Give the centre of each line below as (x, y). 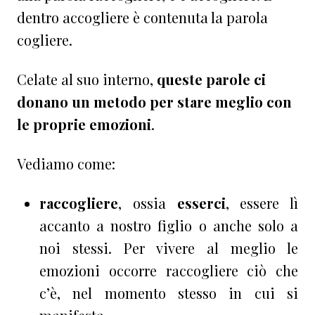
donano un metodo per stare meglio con (154, 101)
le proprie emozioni (84, 124)
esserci (201, 202)
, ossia (148, 202)
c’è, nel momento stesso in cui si (169, 292)
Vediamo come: (66, 163)
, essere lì (262, 202)
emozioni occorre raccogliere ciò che (169, 270)
